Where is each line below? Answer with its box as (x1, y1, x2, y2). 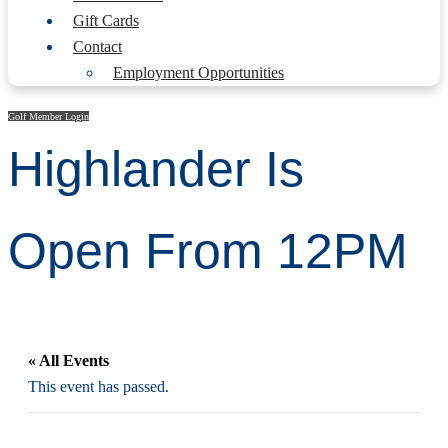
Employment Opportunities (113, 64, 284, 81)
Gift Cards (73, 12, 139, 29)
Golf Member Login (8, 111, 89, 122)
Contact (73, 38, 122, 55)
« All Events (28, 352, 109, 369)
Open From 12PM (8, 223, 408, 279)
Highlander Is (8, 141, 304, 197)
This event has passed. (28, 378, 169, 395)
